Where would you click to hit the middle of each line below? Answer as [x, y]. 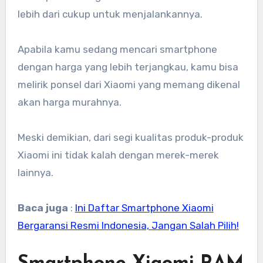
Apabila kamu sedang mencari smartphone [117, 50]
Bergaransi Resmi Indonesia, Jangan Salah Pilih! [128, 226]
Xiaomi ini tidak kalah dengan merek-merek [118, 155]
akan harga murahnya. [69, 102]
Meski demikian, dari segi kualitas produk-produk [130, 138]
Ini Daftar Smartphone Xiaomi [144, 208]
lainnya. [35, 173]
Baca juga [43, 208]
